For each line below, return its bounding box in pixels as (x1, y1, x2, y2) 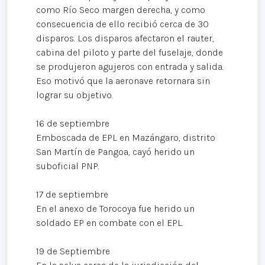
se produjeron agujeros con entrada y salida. (36, 60, 224, 72)
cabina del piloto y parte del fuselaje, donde (36, 46, 223, 58)
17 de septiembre (36, 188, 108, 200)
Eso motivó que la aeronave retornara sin (36, 75, 210, 86)
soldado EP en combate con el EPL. (36, 216, 183, 228)
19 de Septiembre (36, 245, 110, 257)
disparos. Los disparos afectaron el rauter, (36, 32, 214, 44)
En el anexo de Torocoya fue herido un (36, 202, 195, 214)
